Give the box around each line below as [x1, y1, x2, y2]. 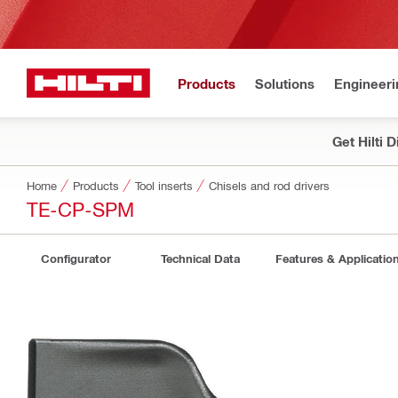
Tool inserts [135, 179, 193, 192]
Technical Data [160, 251, 240, 266]
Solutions [255, 75, 314, 92]
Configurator [40, 251, 111, 266]
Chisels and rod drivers [209, 179, 330, 192]
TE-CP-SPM [27, 196, 134, 220]
